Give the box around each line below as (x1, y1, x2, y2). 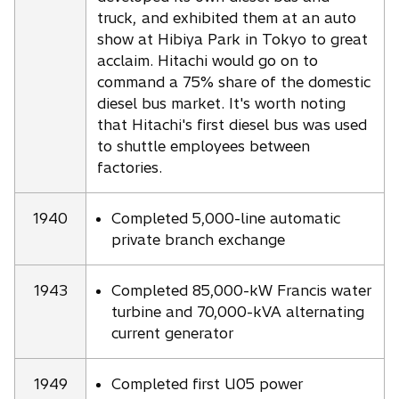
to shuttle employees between (97, 136, 310, 155)
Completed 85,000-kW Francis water (111, 281, 371, 299)
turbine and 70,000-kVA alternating (111, 303, 364, 321)
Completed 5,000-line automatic (111, 209, 340, 227)
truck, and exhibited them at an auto (97, 8, 356, 27)
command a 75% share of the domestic (97, 72, 370, 91)
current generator (111, 324, 233, 342)
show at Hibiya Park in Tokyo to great (97, 29, 368, 48)
